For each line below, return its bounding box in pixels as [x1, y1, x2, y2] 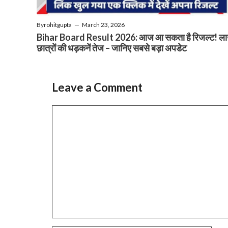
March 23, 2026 [82, 20, 125, 28]
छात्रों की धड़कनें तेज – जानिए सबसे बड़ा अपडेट [37, 42, 187, 53]
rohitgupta [44, 20, 72, 28]
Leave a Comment [52, 80, 142, 94]
